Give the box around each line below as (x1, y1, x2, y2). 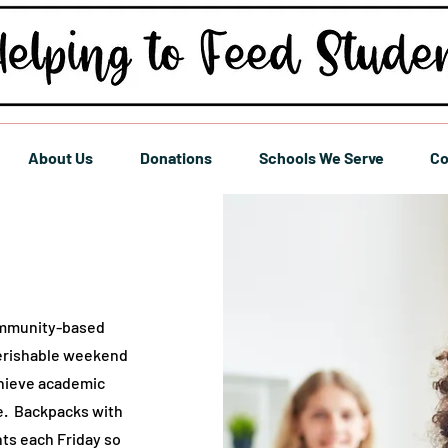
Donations (139, 148, 212, 167)
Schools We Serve (258, 148, 384, 167)
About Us (27, 148, 93, 167)
